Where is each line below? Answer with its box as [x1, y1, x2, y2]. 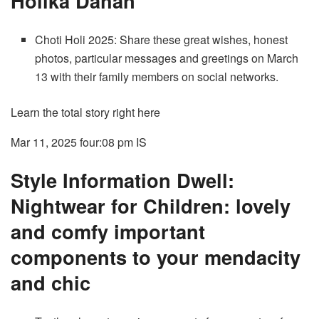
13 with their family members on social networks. [35, 68, 279, 85]
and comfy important [11, 217, 205, 246]
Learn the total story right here [11, 103, 160, 120]
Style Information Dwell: [11, 166, 234, 194]
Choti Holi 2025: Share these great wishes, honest [35, 31, 288, 48]
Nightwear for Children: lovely [11, 192, 291, 220]
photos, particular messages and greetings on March [35, 49, 299, 66]
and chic [11, 268, 90, 297]
